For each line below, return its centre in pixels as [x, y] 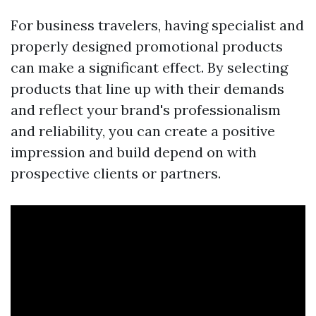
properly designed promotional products [147, 47]
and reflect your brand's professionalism [146, 110]
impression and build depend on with [134, 152]
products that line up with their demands [147, 89]
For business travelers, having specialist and [157, 25]
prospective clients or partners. [116, 174]
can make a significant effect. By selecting [149, 68]
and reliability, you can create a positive [143, 131]
